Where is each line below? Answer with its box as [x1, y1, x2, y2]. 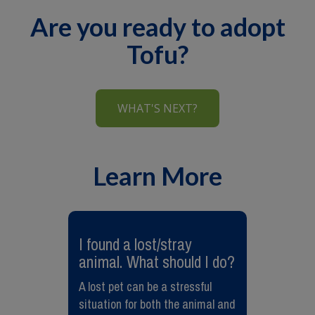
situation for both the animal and [79, 295, 236, 313]
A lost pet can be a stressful [79, 278, 212, 295]
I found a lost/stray [79, 233, 192, 255]
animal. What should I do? [79, 251, 235, 273]
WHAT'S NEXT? [117, 101, 198, 116]
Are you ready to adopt [30, 11, 285, 42]
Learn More [93, 160, 222, 191]
